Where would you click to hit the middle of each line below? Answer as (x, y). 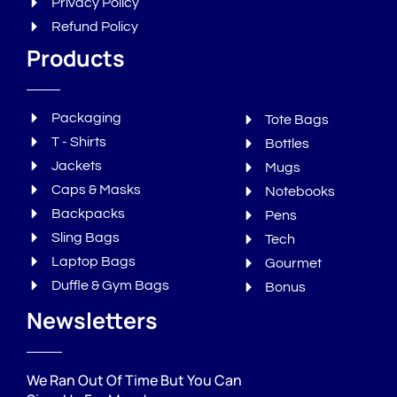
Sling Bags (85, 237)
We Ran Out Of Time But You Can (134, 380)
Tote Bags (297, 119)
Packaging (86, 117)
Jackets (76, 165)
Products (76, 58)
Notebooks (300, 191)
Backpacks (88, 213)
